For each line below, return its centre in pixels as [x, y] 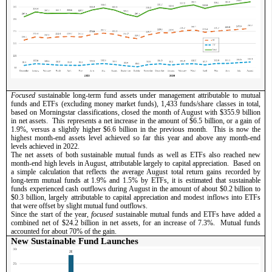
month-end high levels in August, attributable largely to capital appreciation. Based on [136, 163]
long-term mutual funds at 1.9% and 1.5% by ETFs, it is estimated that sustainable [136, 180]
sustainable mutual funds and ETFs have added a [187, 214]
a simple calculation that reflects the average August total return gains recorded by [136, 172]
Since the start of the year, [51, 214]
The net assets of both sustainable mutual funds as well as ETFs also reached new [136, 155]
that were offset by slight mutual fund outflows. [81, 206]
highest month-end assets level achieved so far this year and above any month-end [136, 138]
